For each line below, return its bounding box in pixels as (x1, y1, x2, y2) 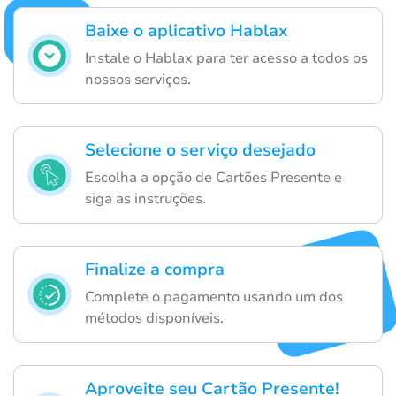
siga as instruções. (85, 188, 206, 209)
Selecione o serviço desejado (85, 138, 316, 162)
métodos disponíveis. (85, 308, 224, 328)
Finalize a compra (85, 257, 225, 281)
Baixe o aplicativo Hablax (85, 19, 287, 42)
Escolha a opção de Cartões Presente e (85, 167, 342, 187)
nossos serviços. (85, 69, 191, 89)
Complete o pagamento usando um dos (85, 286, 343, 307)
